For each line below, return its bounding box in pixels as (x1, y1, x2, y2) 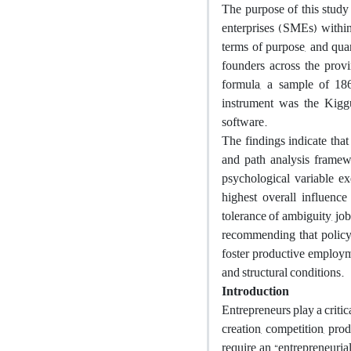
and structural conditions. (222, 260, 344, 284)
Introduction (222, 279, 289, 303)
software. (222, 110, 267, 134)
